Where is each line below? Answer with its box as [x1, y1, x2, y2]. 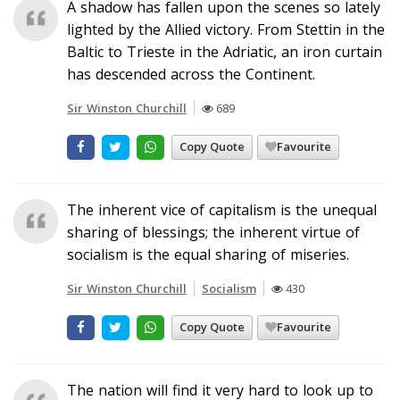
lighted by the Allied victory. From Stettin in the [67, 19, 385, 39]
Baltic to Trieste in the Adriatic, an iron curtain [67, 41, 382, 62]
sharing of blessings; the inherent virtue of [67, 221, 360, 242]
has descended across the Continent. [67, 63, 315, 84]
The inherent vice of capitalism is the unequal [67, 199, 377, 220]
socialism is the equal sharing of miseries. [67, 244, 349, 264]
